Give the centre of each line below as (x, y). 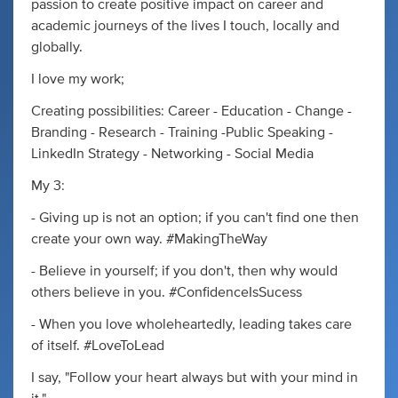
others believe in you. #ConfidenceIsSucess (167, 292)
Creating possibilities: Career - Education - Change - (191, 111)
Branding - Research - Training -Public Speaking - (182, 132)
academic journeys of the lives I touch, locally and (185, 26)
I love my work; (78, 79)
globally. (57, 47)
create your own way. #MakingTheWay (149, 239)
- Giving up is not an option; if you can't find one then (195, 218)
